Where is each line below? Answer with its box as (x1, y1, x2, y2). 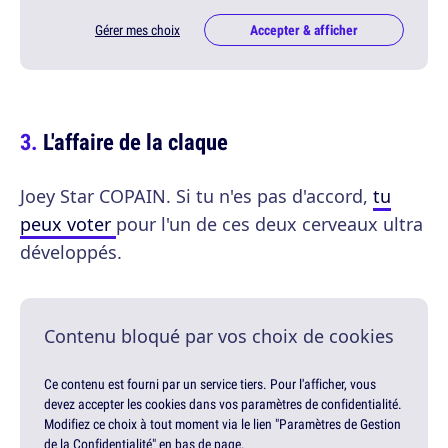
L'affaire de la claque (43, 126, 228, 158)
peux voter (20, 212, 116, 237)
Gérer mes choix (95, 21, 180, 40)
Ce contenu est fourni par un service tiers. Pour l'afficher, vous (44, 375, 376, 394)
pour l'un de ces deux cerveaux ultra (116, 212, 423, 237)
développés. (20, 240, 122, 265)
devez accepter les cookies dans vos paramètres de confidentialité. (44, 395, 402, 414)
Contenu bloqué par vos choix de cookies (44, 324, 394, 349)
